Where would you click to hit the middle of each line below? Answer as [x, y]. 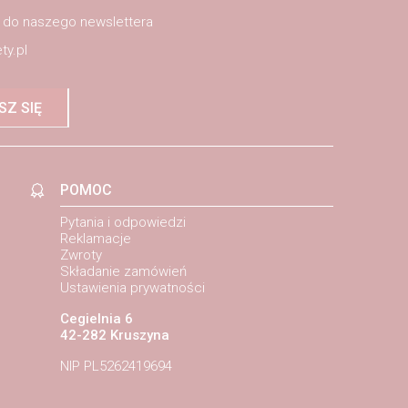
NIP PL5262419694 [116, 367]
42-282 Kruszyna [114, 336]
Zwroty [81, 255]
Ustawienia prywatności [132, 288]
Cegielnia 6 [96, 319]
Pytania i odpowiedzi [122, 223]
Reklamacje [95, 239]
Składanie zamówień [123, 272]
